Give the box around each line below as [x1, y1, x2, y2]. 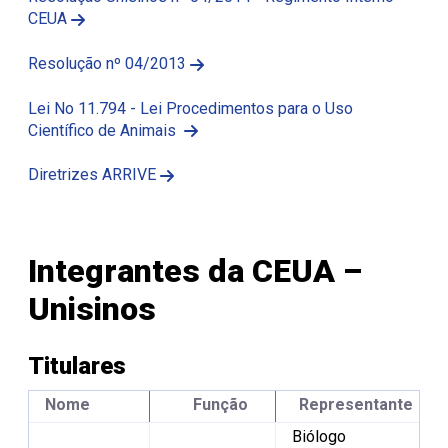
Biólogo [292, 426, 346, 446]
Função [193, 394, 248, 414]
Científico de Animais [28, 120, 180, 140]
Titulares [28, 351, 126, 380]
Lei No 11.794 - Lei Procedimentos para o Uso [28, 98, 353, 118]
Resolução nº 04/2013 [28, 53, 186, 73]
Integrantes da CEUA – [28, 251, 362, 290]
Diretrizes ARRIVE [28, 165, 156, 185]
